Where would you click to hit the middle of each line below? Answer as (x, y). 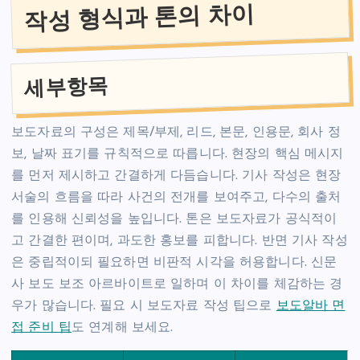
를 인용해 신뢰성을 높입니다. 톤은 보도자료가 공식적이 (174, 220)
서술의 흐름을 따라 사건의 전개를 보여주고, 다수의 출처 (176, 198)
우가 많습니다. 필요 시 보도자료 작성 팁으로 (144, 307)
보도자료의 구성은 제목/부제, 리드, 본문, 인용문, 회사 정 (176, 133)
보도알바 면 (311, 307)
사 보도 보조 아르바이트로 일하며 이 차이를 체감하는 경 (177, 285)
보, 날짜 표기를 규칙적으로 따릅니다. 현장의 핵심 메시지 (178, 155)
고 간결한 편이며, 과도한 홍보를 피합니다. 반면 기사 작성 (180, 241)
